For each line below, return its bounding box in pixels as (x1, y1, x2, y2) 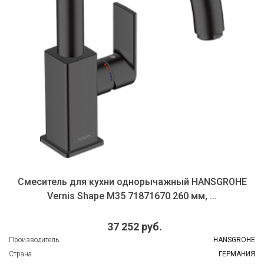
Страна (9, 250, 32, 259)
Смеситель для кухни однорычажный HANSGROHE (17, 176, 247, 187)
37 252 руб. (107, 220, 162, 233)
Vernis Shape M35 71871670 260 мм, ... (47, 190, 217, 202)
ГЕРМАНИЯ (219, 250, 255, 259)
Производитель (9, 236, 59, 245)
